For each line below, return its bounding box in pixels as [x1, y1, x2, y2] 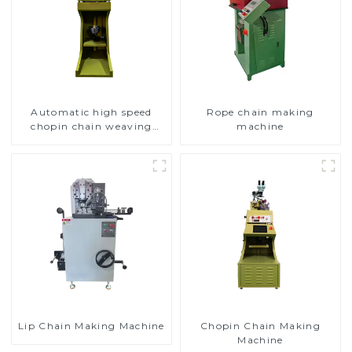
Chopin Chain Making [200, 320, 321, 332]
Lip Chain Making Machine [18, 320, 165, 332]
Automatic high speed [31, 106, 152, 119]
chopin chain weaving [31, 120, 152, 133]
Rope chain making [207, 106, 314, 119]
